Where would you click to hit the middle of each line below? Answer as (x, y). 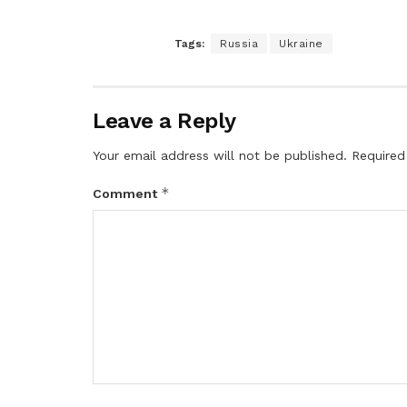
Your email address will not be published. (220, 155)
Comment (127, 193)
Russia (239, 43)
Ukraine (301, 43)
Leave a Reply (164, 120)
